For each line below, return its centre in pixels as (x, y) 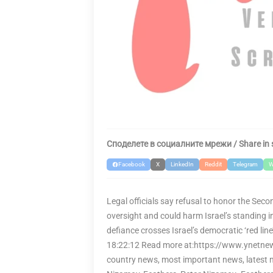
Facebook (132, 164)
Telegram (245, 164)
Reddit (213, 164)
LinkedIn (182, 164)
